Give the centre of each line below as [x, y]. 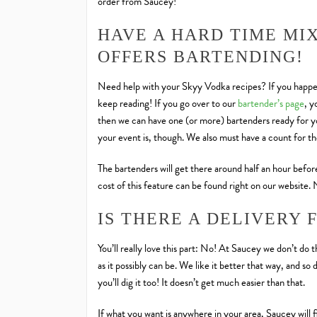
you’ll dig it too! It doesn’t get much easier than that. [201, 283]
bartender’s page [270, 104]
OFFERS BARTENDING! [201, 57]
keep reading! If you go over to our [167, 104]
